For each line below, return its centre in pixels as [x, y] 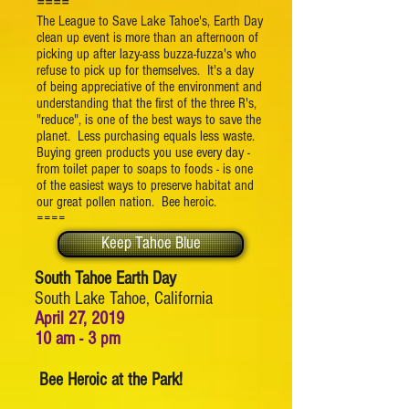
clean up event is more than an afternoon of [147, 37]
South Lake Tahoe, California [124, 299]
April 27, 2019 [79, 319]
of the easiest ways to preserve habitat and [145, 185]
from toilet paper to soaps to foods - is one [145, 169]
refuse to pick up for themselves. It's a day [145, 70]
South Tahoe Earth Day [105, 278]
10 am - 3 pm [78, 339]
